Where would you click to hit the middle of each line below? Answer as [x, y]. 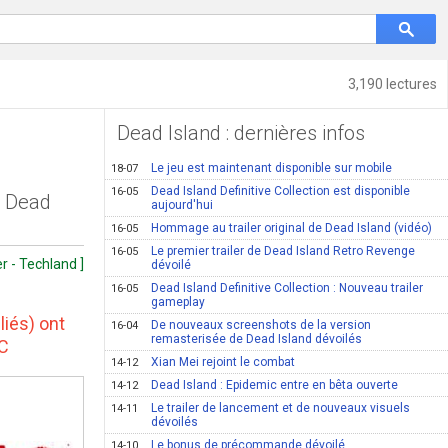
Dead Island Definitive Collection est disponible [281, 191]
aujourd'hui [182, 205]
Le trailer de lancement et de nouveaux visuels [281, 408]
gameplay [178, 302]
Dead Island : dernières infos [241, 133]
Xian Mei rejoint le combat [223, 362]
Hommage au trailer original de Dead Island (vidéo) [292, 228]
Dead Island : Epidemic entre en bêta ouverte [275, 385]
